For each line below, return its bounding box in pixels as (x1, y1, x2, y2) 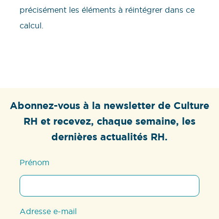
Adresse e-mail (20, 206, 77, 216)
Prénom (20, 157, 50, 167)
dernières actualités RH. (51, 130, 168, 143)
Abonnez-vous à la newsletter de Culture (10, 99, 209, 112)
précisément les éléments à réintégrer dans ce (20, 4, 195, 15)
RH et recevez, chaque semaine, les (23, 114, 196, 128)
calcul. (20, 20, 44, 30)
